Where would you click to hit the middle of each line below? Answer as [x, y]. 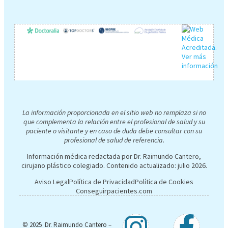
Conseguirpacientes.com [114, 191]
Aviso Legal [52, 182]
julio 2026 [191, 165]
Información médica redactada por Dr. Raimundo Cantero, [114, 156]
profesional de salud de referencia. [114, 140]
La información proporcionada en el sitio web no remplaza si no [114, 112]
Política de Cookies [164, 182]
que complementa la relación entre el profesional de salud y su [114, 122]
